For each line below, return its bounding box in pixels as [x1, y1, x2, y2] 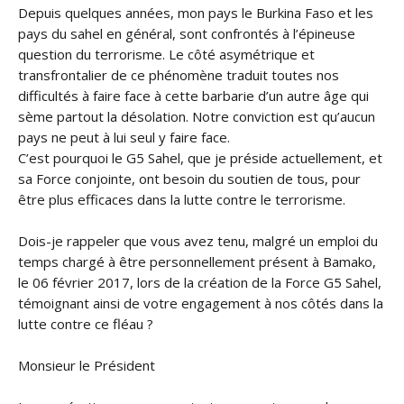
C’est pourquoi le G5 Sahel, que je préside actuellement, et [18, 149, 382, 167]
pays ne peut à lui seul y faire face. [18, 128, 230, 146]
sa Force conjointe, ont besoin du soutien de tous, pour [18, 170, 361, 188]
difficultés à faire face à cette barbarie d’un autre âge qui [18, 87, 369, 105]
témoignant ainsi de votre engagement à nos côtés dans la [18, 294, 383, 312]
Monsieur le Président [18, 356, 155, 374]
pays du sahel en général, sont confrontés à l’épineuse [18, 24, 355, 42]
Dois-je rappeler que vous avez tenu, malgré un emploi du [18, 232, 378, 250]
